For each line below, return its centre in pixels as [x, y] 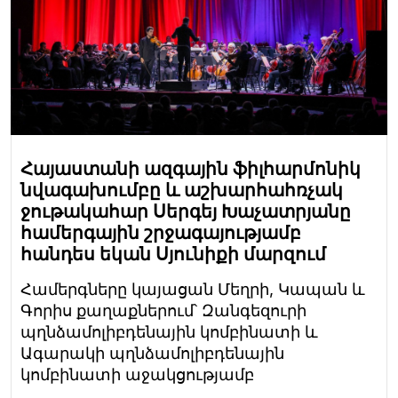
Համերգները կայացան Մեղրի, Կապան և [193, 290]
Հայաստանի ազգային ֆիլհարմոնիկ [191, 169]
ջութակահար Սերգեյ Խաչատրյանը [186, 212]
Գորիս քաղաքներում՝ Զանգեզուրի [163, 311]
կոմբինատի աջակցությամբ [137, 375]
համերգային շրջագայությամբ [161, 233]
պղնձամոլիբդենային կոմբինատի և [169, 332]
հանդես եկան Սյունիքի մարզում [173, 255]
